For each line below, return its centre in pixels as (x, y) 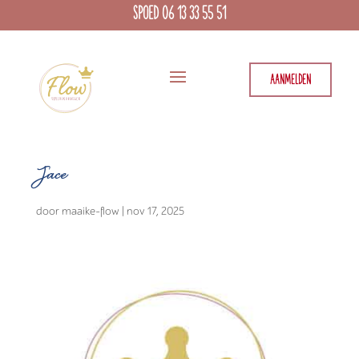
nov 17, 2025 (155, 211)
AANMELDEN (290, 81)
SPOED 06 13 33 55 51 (179, 15)
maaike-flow (90, 211)
